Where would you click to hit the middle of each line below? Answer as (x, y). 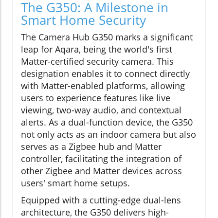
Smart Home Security (83, 20)
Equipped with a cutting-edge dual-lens (101, 200)
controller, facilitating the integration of (101, 159)
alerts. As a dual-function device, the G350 (107, 122)
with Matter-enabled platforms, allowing (103, 86)
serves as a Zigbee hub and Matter (91, 147)
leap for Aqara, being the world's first (97, 49)
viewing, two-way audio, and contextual (101, 110)
